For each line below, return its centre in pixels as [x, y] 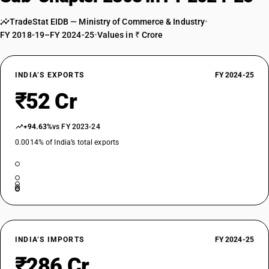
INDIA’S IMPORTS [50, 240]
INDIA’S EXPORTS [50, 75]
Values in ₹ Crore [130, 35]
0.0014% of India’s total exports [67, 142]
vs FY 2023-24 [76, 127]
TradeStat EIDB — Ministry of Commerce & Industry [107, 22]
